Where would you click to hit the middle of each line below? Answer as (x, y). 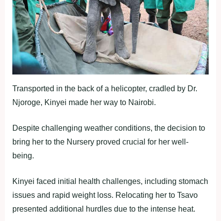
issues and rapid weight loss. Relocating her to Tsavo (105, 195)
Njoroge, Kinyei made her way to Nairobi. (84, 103)
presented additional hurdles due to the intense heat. (104, 209)
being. (23, 156)
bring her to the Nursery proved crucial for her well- (100, 142)
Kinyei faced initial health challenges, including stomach (110, 182)
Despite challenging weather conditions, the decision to (109, 128)
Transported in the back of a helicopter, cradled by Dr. (105, 89)
